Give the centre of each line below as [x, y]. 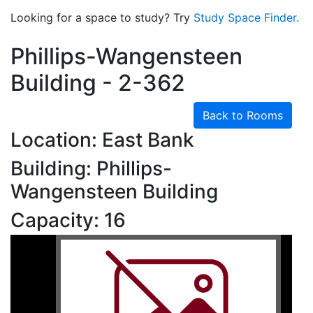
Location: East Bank [102, 140]
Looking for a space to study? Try [102, 17]
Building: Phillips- [91, 168]
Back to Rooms [243, 115]
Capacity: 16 [68, 220]
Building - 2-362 [98, 83]
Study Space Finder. [246, 17]
